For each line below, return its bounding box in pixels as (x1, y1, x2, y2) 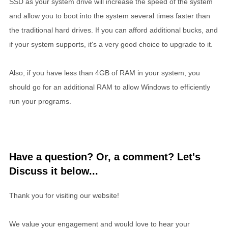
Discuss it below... (9, 165, 98, 177)
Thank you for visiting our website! (9, 191, 119, 199)
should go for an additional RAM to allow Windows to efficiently (9, 82, 210, 91)
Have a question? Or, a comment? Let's (9, 151, 201, 162)
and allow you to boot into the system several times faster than (9, 11, 210, 20)
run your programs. (9, 97, 71, 105)
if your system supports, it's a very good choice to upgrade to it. (9, 40, 213, 48)
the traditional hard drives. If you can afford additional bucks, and (9, 25, 218, 34)
